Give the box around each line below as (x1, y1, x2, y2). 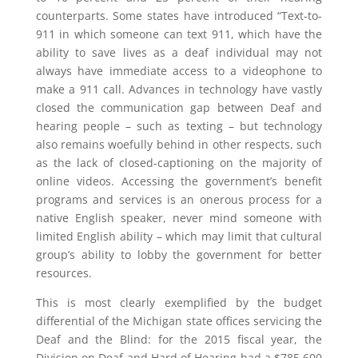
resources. (35, 265, 92, 280)
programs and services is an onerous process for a (35, 192, 323, 207)
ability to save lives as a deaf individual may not (35, 45, 323, 60)
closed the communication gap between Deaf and (35, 100, 323, 115)
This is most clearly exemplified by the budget (35, 295, 323, 310)
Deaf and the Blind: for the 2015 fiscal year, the (35, 332, 323, 347)
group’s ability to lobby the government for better (35, 247, 323, 262)
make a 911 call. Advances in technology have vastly (35, 82, 323, 97)
